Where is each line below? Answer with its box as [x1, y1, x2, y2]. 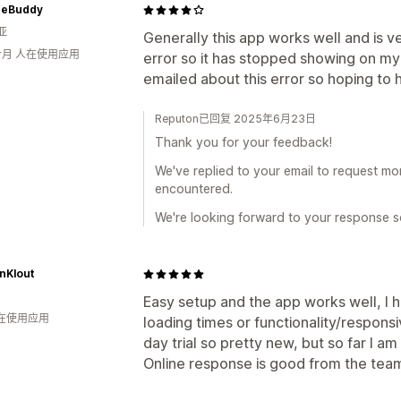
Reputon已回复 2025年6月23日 [155, 112, 316, 125]
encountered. [155, 181, 233, 196]
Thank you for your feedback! [155, 134, 332, 149]
